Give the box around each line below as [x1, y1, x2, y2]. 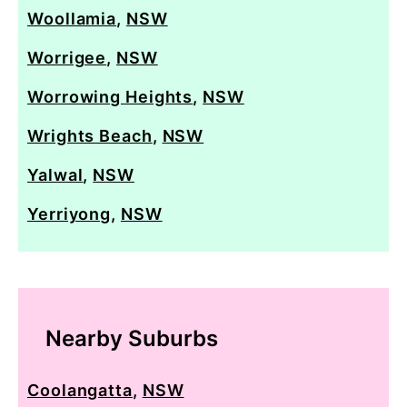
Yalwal [27, 164, 84, 184]
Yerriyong [27, 203, 112, 223]
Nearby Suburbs [45, 324, 218, 352]
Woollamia [27, 8, 117, 28]
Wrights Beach [27, 125, 153, 145]
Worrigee [27, 47, 107, 67]
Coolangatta [27, 380, 133, 400]
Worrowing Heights [27, 86, 194, 106]
